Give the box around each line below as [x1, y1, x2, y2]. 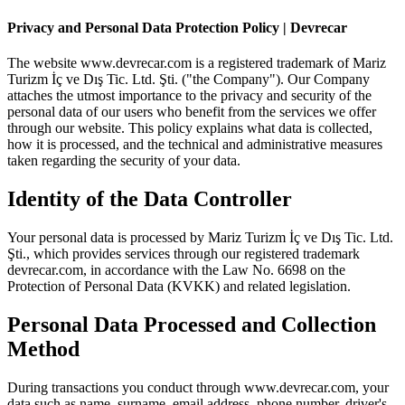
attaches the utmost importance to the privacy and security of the [7, 88, 372, 104]
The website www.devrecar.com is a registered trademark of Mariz [7, 55, 386, 71]
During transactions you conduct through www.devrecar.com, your [7, 380, 389, 395]
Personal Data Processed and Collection [7, 313, 376, 337]
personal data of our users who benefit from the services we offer [7, 104, 376, 120]
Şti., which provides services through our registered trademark [7, 246, 360, 262]
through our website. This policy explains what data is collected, [7, 120, 372, 137]
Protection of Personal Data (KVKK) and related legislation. [7, 278, 351, 295]
